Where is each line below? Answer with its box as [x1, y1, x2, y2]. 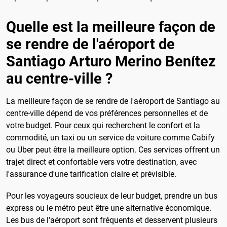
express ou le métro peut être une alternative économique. [6, 203, 211, 213]
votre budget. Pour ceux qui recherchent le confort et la [6, 121, 200, 131]
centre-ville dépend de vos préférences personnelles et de [6, 108, 208, 119]
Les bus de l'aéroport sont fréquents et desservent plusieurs [6, 215, 217, 225]
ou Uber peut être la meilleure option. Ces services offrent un [6, 145, 220, 155]
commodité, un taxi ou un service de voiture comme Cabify [6, 133, 215, 143]
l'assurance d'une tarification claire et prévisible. [6, 169, 176, 179]
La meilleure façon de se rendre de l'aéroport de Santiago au [6, 96, 220, 106]
